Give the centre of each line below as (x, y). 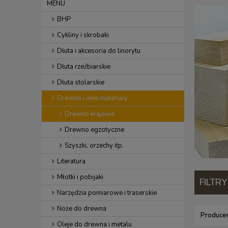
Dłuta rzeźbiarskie (84, 67)
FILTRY (213, 182)
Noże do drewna (82, 209)
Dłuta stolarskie (81, 82)
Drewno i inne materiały (92, 98)
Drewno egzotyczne (94, 130)
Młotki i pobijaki (80, 177)
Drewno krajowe (90, 114)
